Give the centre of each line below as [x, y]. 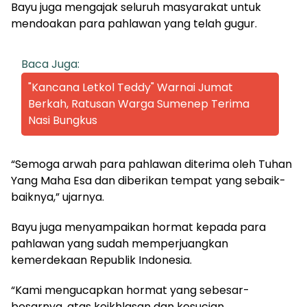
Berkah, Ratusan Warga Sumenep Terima [139, 103]
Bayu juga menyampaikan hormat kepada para [138, 227]
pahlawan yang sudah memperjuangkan [120, 243]
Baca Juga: [50, 64]
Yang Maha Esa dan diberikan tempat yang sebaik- [148, 180]
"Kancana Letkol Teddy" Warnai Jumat [131, 87]
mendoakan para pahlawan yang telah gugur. [134, 23]
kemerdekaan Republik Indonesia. [101, 260]
